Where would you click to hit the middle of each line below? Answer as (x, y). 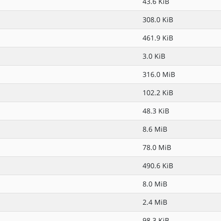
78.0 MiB (157, 147)
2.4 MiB (155, 202)
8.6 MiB (155, 129)
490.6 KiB (158, 166)
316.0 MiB (159, 74)
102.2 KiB (158, 92)
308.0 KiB (158, 19)
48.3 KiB (156, 111)
